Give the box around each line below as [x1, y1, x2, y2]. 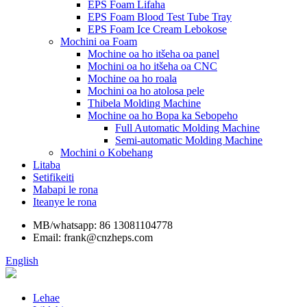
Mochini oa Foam [60, 36, 137, 47]
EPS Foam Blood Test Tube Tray [88, 11, 232, 23]
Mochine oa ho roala [88, 73, 177, 84]
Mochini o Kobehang [60, 147, 153, 158]
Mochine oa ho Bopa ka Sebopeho [88, 110, 238, 121]
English [5, 255, 38, 267]
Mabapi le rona [33, 184, 98, 195]
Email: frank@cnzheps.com [33, 232, 153, 243]
